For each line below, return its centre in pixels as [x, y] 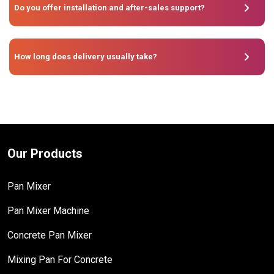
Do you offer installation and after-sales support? [109, 7]
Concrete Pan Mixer [50, 235]
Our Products [45, 153]
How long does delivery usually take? [86, 56]
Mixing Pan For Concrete [60, 259]
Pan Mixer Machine [48, 210]
